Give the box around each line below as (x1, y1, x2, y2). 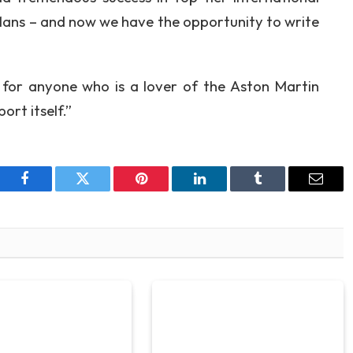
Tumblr (256, 183, 299, 198)
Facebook (23, 183, 79, 198)
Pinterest (139, 183, 190, 198)
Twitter (81, 183, 123, 198)
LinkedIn (198, 183, 251, 198)
